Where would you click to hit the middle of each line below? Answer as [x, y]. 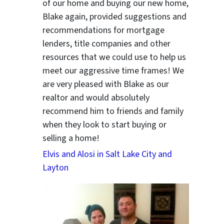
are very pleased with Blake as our [106, 84]
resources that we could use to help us [114, 57]
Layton [56, 167]
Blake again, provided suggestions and [115, 17]
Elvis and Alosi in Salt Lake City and [107, 154]
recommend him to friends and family [113, 111]
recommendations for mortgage [104, 30]
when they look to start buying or [105, 125]
